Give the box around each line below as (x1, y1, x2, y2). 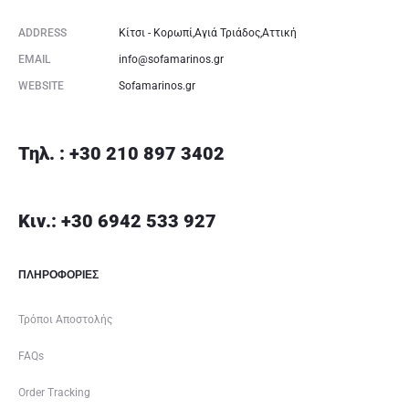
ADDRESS (18, 26, 67, 39)
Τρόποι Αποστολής (18, 312, 112, 326)
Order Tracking (18, 385, 90, 399)
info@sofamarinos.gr (119, 52, 224, 66)
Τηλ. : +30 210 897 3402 (18, 142, 225, 164)
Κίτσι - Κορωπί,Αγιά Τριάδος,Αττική (119, 26, 297, 39)
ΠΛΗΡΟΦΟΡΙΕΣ (18, 266, 99, 282)
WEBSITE (18, 79, 64, 92)
